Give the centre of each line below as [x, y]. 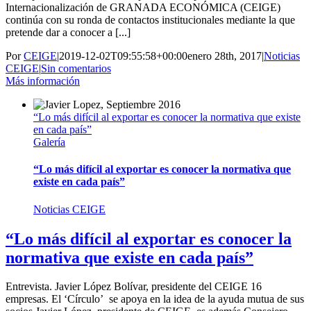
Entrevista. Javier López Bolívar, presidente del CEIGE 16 [134, 287]
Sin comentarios [76, 69]
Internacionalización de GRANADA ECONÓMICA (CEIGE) [143, 8]
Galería [49, 142]
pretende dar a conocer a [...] [68, 33]
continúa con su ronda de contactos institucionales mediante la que [150, 20]
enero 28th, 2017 [225, 56]
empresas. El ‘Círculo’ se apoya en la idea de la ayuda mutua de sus [155, 299]
